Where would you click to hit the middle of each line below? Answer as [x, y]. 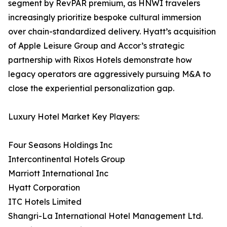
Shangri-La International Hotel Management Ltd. [105, 216]
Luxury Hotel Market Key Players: [74, 117]
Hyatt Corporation [44, 188]
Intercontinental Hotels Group [67, 159]
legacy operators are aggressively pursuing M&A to [109, 74]
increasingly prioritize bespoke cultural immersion [105, 17]
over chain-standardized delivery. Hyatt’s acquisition [112, 32]
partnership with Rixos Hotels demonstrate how [100, 60]
